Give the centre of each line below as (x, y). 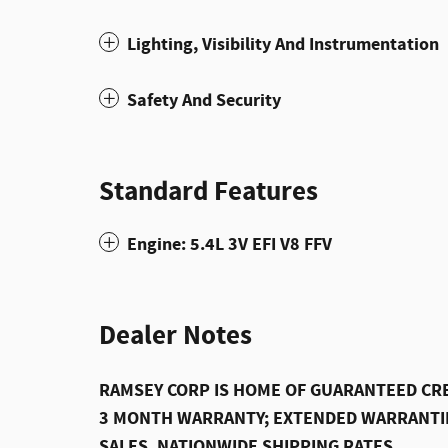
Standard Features (208, 191)
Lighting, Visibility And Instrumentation (283, 44)
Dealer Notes (175, 335)
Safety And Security (204, 100)
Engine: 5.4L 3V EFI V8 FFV (229, 244)
